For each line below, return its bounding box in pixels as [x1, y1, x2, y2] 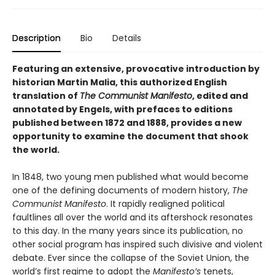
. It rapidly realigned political [106, 198, 225, 211]
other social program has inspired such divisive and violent [12, 238, 263, 251]
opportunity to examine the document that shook [12, 130, 249, 143]
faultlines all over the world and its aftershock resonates [12, 211, 253, 224]
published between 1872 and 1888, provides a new [12, 117, 242, 130]
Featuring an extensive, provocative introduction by [12, 63, 260, 76]
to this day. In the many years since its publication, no [12, 225, 243, 238]
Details [112, 32, 141, 45]
